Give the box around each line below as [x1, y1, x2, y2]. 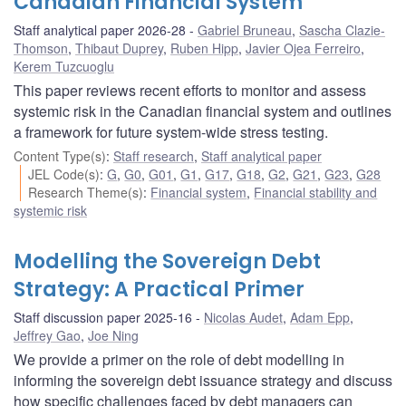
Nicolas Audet [204, 307, 283, 326]
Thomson [14, 38, 68, 57]
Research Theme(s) [28, 182, 144, 201]
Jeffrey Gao [14, 325, 81, 344]
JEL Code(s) [28, 164, 101, 183]
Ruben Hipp [170, 38, 238, 57]
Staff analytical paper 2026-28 [14, 20, 186, 39]
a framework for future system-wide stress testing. [14, 121, 328, 142]
